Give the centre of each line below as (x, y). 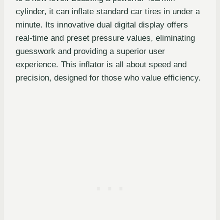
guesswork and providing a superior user (90, 52)
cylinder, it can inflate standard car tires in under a (108, 12)
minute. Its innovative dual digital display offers (102, 25)
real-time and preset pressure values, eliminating (105, 38)
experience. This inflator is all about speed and (101, 65)
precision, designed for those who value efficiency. (108, 78)
